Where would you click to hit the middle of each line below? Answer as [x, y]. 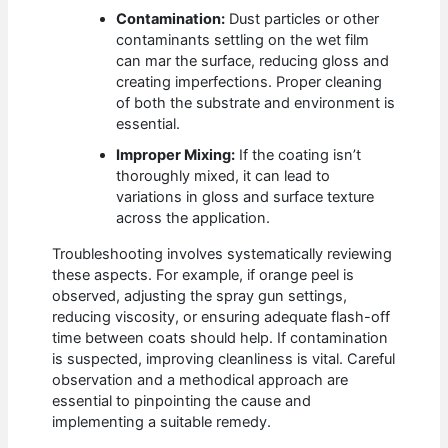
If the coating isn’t [298, 154]
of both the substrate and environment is [256, 102]
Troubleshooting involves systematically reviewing [222, 253]
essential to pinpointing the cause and [182, 400]
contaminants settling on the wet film [243, 39]
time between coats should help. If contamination [220, 337]
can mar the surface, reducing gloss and [253, 60]
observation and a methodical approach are [200, 379]
